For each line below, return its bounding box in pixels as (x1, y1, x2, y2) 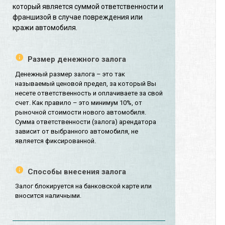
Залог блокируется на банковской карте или (15, 182, 152, 190)
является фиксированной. (15, 137, 96, 145)
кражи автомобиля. (13, 24, 77, 32)
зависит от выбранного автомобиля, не (15, 127, 138, 135)
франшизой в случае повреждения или (13, 13, 143, 22)
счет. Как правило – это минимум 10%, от (15, 98, 142, 106)
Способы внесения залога (28, 167, 126, 177)
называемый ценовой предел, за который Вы (15, 79, 156, 87)
